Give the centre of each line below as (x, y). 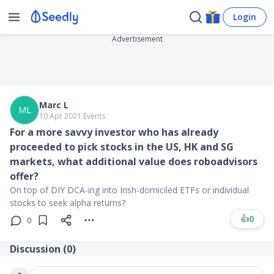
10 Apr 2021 (60, 116)
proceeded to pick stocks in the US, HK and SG (122, 147)
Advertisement (137, 39)
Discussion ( (38, 249)
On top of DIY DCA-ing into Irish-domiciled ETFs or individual (129, 190)
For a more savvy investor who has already (114, 132)
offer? (24, 176)
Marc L (54, 105)
